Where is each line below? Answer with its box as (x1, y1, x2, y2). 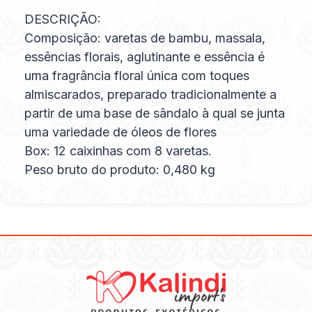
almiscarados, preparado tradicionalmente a (24, 87, 276, 102)
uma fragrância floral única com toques (24, 68, 249, 84)
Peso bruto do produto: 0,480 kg (24, 162, 215, 178)
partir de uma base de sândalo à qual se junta (24, 106, 285, 121)
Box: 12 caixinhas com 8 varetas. (24, 143, 212, 159)
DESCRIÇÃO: (24, 12, 101, 27)
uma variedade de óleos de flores (24, 125, 217, 140)
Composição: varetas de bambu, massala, (24, 31, 265, 46)
